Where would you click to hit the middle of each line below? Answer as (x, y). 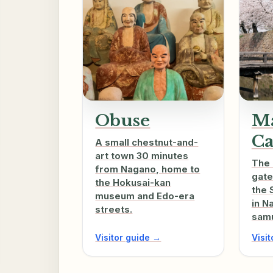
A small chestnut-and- (147, 143)
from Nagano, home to (148, 169)
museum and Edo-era (145, 196)
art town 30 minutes (142, 156)
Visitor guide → (128, 238)
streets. (114, 210)
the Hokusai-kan (133, 183)
